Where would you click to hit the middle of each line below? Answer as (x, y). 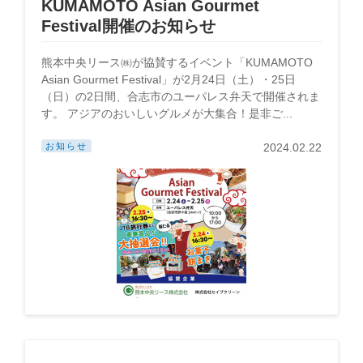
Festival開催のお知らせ (128, 26)
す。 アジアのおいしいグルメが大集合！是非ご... (167, 113)
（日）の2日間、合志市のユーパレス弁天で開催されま (181, 96)
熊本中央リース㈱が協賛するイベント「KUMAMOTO (177, 62)
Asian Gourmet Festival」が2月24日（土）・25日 (169, 79)
